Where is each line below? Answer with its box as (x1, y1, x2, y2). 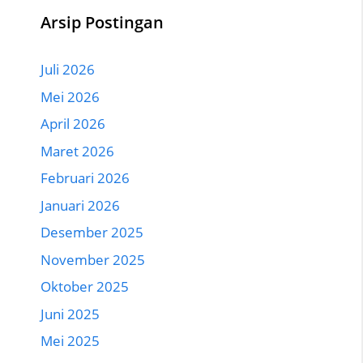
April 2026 (41, 114, 105, 134)
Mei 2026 (41, 87, 100, 106)
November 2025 (41, 250, 145, 269)
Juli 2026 (41, 60, 95, 79)
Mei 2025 (41, 331, 100, 351)
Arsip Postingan (41, 11, 164, 34)
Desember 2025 (41, 223, 143, 242)
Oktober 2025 (41, 277, 129, 297)
